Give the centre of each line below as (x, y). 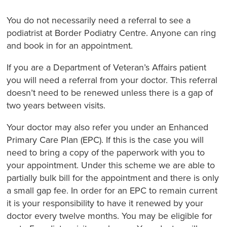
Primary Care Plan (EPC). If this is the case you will (105, 140)
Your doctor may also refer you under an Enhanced (108, 127)
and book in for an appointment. (70, 45)
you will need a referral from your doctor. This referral (112, 80)
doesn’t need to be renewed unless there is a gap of (110, 92)
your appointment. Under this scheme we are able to (111, 165)
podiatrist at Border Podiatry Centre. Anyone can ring (111, 33)
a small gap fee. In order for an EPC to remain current (112, 190)
